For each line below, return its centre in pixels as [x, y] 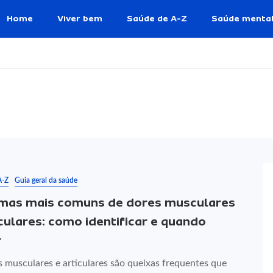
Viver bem [80, 18]
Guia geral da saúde [46, 180]
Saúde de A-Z [157, 18]
